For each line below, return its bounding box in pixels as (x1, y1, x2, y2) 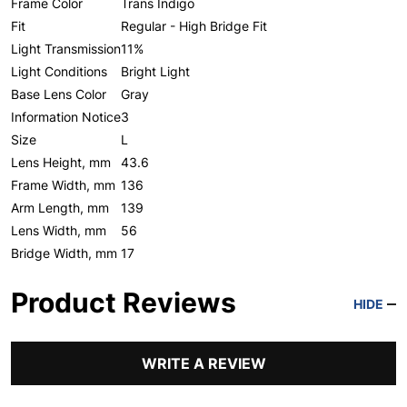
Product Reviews (11, 286, 236, 319)
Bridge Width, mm (11, 245, 117, 261)
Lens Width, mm (11, 223, 106, 238)
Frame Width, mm (11, 177, 115, 193)
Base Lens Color (11, 86, 106, 102)
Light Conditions (11, 64, 107, 79)
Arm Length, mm (11, 200, 109, 215)
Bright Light (121, 64, 190, 79)
